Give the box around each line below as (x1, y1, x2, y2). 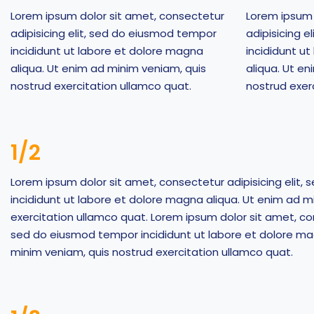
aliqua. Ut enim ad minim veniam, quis (11, 61, 206, 76)
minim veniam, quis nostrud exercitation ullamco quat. (11, 245, 293, 259)
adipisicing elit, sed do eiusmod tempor (11, 26, 217, 41)
